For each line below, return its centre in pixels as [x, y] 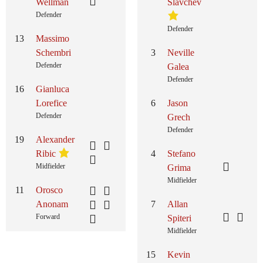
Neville [181, 53]
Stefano [181, 154]
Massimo [53, 38]
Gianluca [53, 89]
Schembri [53, 53]
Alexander [55, 139]
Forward [48, 217]
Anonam [52, 204]
